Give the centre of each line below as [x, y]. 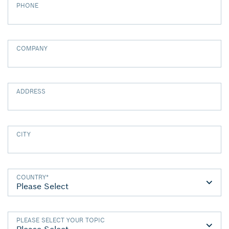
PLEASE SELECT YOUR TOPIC [61, 220]
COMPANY [32, 48]
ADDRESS [31, 91]
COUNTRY [31, 177]
